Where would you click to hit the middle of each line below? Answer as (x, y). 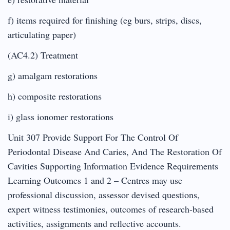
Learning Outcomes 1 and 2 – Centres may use (95, 180)
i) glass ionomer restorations (61, 116)
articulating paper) (42, 34)
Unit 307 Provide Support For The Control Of (93, 137)
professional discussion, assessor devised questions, (104, 194)
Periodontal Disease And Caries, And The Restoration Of (115, 151)
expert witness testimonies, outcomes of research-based (111, 209)
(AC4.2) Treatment (43, 55)
